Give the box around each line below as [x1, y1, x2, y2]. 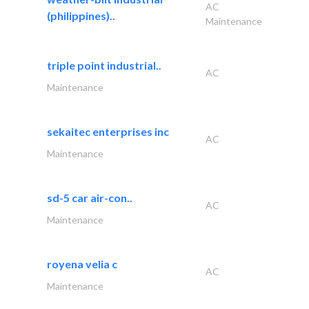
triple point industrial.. [47, 58, 161, 72]
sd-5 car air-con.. [47, 190, 132, 204]
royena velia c [47, 257, 117, 270]
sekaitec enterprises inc [47, 124, 169, 138]
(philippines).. [47, 8, 115, 22]
